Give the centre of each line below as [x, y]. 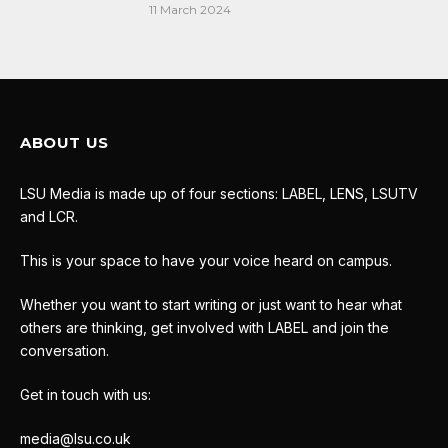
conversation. [64, 351]
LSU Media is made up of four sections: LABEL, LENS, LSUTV [219, 194]
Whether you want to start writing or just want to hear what [211, 305]
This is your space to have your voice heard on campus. [206, 261]
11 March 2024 [190, 10]
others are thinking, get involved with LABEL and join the [204, 328]
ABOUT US [64, 143]
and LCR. [49, 217]
